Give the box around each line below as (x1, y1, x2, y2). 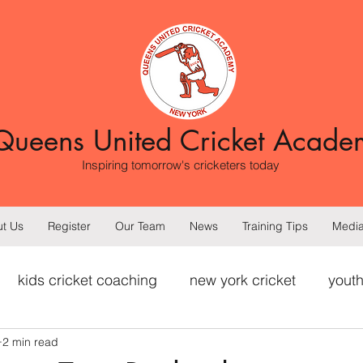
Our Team (114, 219, 165, 233)
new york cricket (190, 270, 296, 289)
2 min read (2, 334, 58, 349)
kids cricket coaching (18, 270, 157, 289)
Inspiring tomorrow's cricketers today (82, 157, 280, 173)
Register (47, 219, 91, 233)
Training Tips (241, 219, 308, 233)
